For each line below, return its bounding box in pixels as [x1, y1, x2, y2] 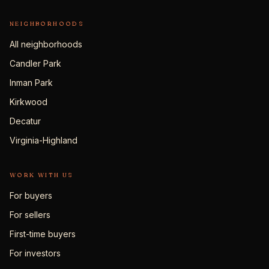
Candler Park [10, 58, 61, 68]
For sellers [10, 210, 50, 220]
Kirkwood [10, 97, 47, 107]
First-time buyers [10, 229, 76, 239]
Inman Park [10, 77, 53, 88]
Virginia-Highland [10, 135, 77, 145]
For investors [10, 248, 61, 258]
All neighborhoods [10, 39, 82, 49]
